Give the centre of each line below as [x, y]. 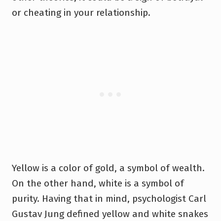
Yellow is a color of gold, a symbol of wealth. [108, 168]
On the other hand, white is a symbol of [98, 183]
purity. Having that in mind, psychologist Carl [109, 198]
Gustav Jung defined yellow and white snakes [110, 214]
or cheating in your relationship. [81, 12]
